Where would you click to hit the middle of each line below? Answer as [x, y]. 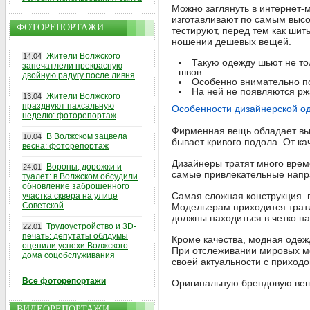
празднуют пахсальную [68, 106]
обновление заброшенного [76, 186]
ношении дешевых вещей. [231, 42]
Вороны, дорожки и [84, 167]
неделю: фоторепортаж [69, 116]
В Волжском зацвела [87, 136]
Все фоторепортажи [64, 281]
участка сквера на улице [70, 196]
